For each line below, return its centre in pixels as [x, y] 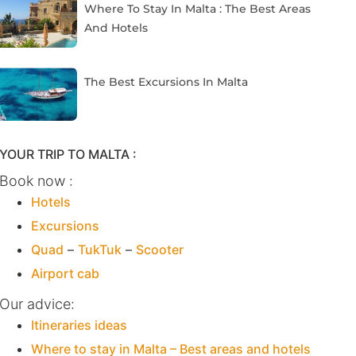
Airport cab [65, 274]
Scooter [159, 250]
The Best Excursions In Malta [166, 82]
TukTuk [99, 250]
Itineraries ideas [79, 325]
